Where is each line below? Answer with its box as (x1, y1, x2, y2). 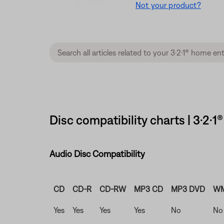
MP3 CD (133, 184, 163, 193)
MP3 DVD (170, 184, 205, 193)
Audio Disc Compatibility (49, 148, 145, 159)
